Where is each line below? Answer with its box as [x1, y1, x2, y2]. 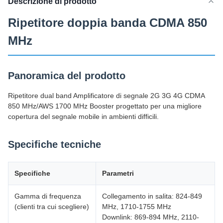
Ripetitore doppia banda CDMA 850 [8, 16, 207, 29]
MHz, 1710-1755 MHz [102, 203, 171, 211]
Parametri [102, 169, 134, 177]
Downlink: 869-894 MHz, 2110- [102, 213, 199, 221]
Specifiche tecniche [8, 139, 101, 150]
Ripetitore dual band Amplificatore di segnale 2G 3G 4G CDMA [8, 92, 205, 100]
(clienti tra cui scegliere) [14, 203, 89, 211]
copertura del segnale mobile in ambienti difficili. [8, 112, 159, 120]
